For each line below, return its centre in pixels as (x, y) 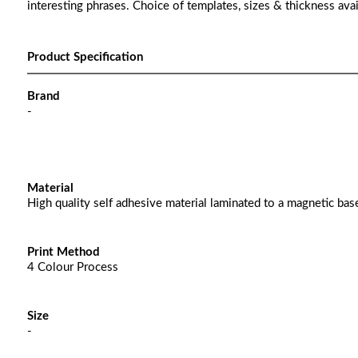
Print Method (63, 252)
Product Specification (85, 57)
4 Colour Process (72, 267)
